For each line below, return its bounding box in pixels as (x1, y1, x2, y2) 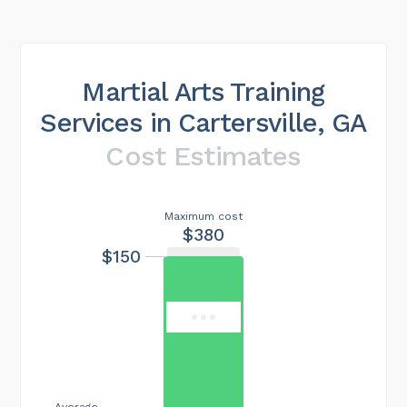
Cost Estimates (105, 139, 302, 172)
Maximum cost (164, 209, 243, 223)
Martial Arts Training (82, 75, 325, 107)
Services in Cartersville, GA (40, 106, 367, 138)
